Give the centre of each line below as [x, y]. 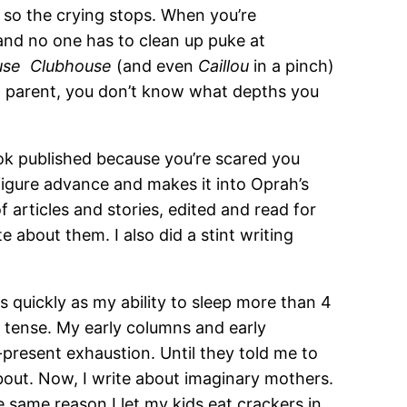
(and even [158, 65]
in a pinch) [294, 65]
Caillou [226, 65]
